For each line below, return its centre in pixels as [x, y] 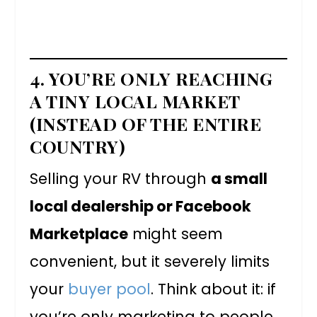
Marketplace [79, 234]
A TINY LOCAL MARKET [135, 100]
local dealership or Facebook [141, 206]
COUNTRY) [78, 146]
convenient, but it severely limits [150, 261]
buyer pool [110, 289]
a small [240, 178]
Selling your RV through [121, 178]
